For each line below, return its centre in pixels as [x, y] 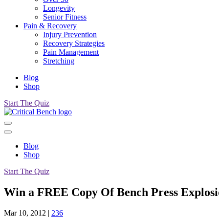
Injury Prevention [70, 34]
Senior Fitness [65, 17]
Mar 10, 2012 [25, 213]
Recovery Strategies [74, 43]
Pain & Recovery [50, 26]
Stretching [59, 61]
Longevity [59, 8]
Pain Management [71, 52]
